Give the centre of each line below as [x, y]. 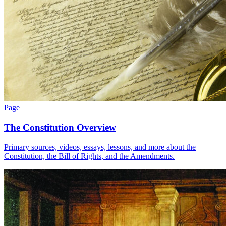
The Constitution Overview [60, 128]
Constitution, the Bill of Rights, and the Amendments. [89, 156]
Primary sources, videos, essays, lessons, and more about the [100, 147]
